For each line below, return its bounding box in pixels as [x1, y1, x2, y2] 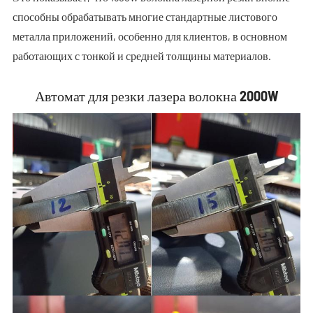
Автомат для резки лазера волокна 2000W [34, 87, 279, 105]
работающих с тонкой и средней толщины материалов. [12, 49, 271, 63]
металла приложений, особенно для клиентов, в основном [12, 29, 287, 43]
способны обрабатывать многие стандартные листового [12, 10, 277, 24]
